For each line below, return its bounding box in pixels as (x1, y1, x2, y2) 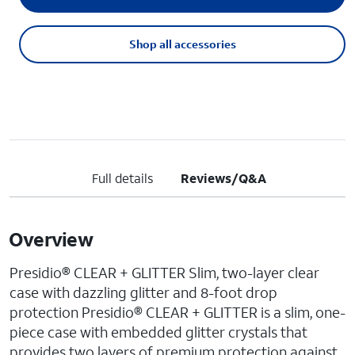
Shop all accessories (128, 36, 236, 52)
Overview (8, 227, 94, 252)
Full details (91, 170, 153, 186)
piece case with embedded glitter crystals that (10, 323, 307, 342)
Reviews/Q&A (181, 170, 267, 186)
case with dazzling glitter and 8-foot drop (10, 283, 277, 302)
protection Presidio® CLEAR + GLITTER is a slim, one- (10, 303, 345, 322)
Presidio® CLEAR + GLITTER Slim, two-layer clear (10, 263, 319, 282)
